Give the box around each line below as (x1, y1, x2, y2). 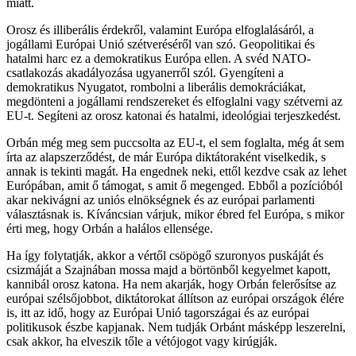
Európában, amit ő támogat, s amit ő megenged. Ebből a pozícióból (6, 178, 342, 192)
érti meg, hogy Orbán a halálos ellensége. (6, 221, 213, 235)
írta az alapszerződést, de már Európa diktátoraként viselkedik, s (6, 149, 326, 164)
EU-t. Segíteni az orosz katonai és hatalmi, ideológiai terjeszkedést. (6, 108, 341, 122)
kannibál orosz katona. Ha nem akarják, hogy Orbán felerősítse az (6, 277, 336, 291)
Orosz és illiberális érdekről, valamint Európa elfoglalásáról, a (6, 22, 314, 37)
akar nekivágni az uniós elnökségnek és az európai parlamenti (6, 192, 315, 207)
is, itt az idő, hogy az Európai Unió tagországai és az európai (6, 305, 309, 319)
